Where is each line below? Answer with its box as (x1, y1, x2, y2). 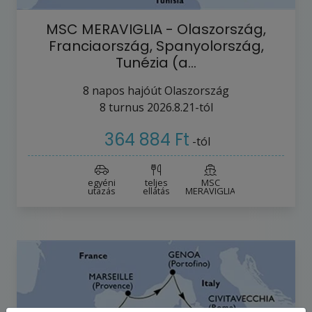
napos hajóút (89, 82, 164, 98)
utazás (88, 185, 116, 198)
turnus (105, 99, 144, 115)
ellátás (142, 185, 170, 198)
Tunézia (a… (116, 52, 196, 72)
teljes (144, 176, 168, 189)
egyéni (88, 176, 116, 189)
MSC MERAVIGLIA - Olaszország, (46, 19, 266, 39)
